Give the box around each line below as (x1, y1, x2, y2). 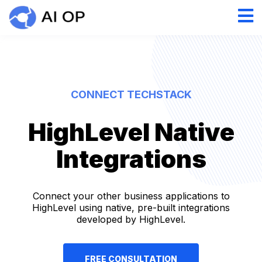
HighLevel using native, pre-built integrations (32, 202, 230, 213)
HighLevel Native (27, 117, 235, 147)
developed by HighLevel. (77, 213, 185, 225)
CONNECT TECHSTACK (70, 88, 192, 101)
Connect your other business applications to (32, 190, 230, 202)
